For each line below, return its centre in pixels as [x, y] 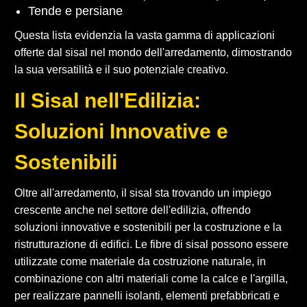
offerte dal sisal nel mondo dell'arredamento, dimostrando [153, 52]
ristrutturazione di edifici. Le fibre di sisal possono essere [151, 244]
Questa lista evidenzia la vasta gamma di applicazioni [145, 35]
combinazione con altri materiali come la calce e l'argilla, [151, 278]
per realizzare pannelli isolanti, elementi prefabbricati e [147, 295]
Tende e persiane [75, 11]
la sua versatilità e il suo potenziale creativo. [121, 69]
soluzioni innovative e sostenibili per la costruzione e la [148, 227]
